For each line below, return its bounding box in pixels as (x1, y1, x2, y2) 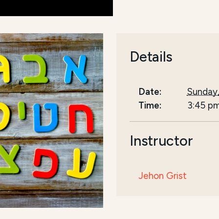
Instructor (130, 132, 193, 149)
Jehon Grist (138, 170, 187, 181)
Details (130, 48, 173, 65)
